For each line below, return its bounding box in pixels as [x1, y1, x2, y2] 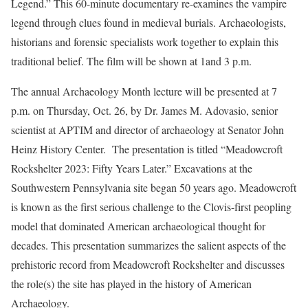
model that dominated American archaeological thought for [11, 219, 265, 233]
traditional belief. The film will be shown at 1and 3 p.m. [11, 54, 252, 68]
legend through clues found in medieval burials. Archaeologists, [11, 15, 286, 30]
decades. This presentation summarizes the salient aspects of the [11, 238, 286, 252]
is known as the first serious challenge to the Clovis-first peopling [11, 199, 291, 214]
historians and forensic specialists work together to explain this [11, 34, 278, 49]
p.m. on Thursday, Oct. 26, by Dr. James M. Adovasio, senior [11, 103, 278, 118]
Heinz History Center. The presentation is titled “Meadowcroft [11, 142, 283, 156]
